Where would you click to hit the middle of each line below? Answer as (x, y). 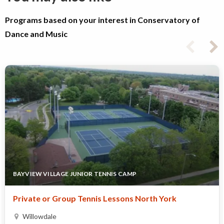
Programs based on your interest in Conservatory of (102, 19)
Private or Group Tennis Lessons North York (95, 198)
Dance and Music (36, 33)
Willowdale (39, 216)
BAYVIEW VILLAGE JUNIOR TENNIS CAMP (75, 173)
